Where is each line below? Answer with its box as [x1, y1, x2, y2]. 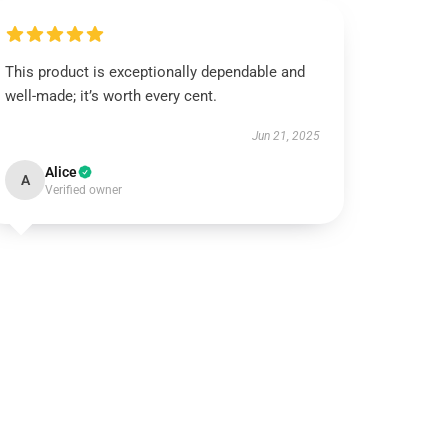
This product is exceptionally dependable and [5, 63, 306, 81]
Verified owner [45, 183, 123, 197]
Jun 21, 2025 [251, 129, 320, 143]
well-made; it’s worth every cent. [5, 87, 218, 105]
